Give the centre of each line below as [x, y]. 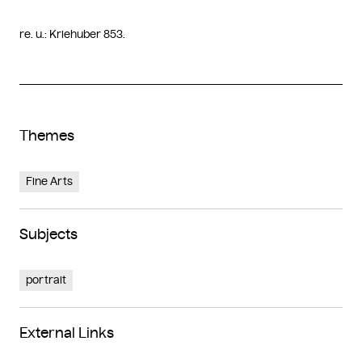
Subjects [48, 234]
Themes [47, 135]
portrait [46, 280]
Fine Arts [49, 181]
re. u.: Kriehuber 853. [72, 34]
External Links [67, 333]
